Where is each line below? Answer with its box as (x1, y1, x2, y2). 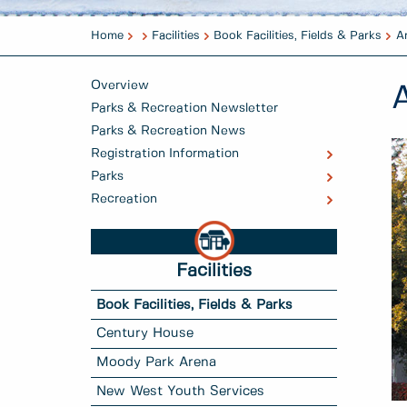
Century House (96, 327, 194, 341)
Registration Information (91, 147, 239, 161)
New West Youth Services (96, 384, 265, 398)
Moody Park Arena (96, 356, 217, 370)
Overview (91, 79, 149, 93)
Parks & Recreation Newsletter (91, 102, 278, 115)
